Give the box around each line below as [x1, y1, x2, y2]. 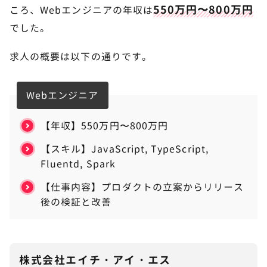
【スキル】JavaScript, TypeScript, [41, 142, 209, 156]
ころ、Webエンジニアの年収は [10, 3, 154, 17]
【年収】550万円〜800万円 [41, 119, 168, 132]
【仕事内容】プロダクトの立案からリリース [41, 180, 244, 194]
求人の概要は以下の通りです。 [10, 49, 152, 63]
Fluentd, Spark [41, 157, 116, 170]
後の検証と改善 [41, 195, 112, 209]
